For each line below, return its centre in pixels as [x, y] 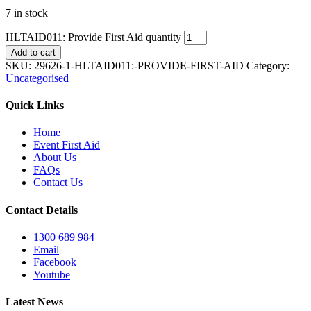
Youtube [52, 274]
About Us [55, 158]
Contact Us [58, 183]
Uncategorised [37, 78]
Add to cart [33, 52]
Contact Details [42, 210]
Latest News [34, 302]
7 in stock [27, 12]
